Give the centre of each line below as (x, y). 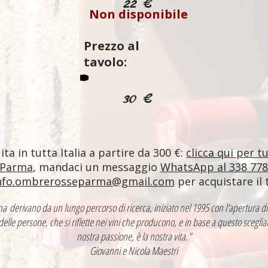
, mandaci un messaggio (97, 167)
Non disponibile (138, 14)
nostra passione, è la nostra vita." (134, 236)
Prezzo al (112, 46)
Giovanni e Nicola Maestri (134, 251)
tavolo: (105, 62)
